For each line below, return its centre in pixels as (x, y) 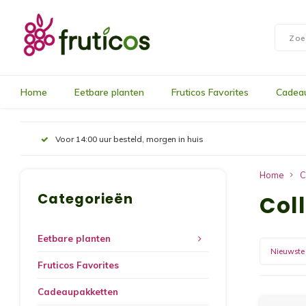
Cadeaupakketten (78, 292)
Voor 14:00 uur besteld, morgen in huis (129, 139)
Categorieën (85, 199)
